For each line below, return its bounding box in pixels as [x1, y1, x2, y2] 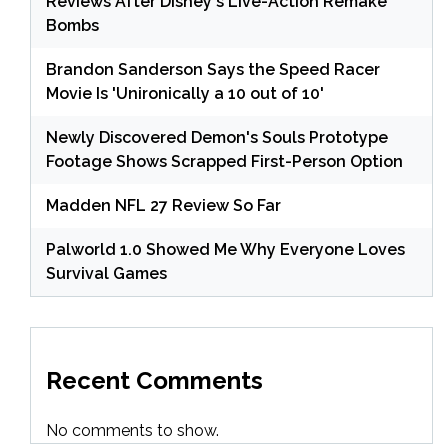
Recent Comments [46, 365, 263, 395]
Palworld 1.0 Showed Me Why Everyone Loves [46, 239, 405, 259]
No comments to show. [46, 420, 219, 440]
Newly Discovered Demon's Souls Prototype [46, 127, 388, 147]
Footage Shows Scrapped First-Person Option [46, 151, 403, 171]
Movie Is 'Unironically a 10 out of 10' [46, 83, 324, 103]
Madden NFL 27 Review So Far [46, 195, 281, 215]
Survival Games [46, 263, 167, 283]
